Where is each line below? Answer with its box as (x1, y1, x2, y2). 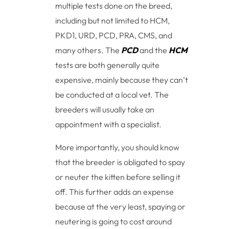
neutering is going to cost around (55, 216, 172, 227)
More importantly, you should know (55, 142, 180, 153)
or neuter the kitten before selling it (55, 172, 181, 182)
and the (138, 45, 169, 56)
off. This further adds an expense (55, 187, 174, 197)
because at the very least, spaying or (55, 201, 186, 212)
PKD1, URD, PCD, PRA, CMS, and (55, 30, 173, 41)
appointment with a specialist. (55, 119, 162, 130)
